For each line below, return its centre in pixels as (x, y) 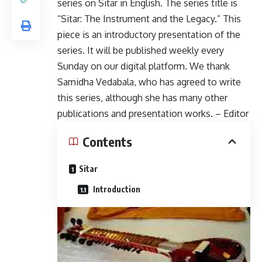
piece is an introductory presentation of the (149, 35)
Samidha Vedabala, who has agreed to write (149, 82)
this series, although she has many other (142, 98)
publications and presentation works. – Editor (153, 113)
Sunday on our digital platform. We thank (144, 66)
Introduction (116, 189)
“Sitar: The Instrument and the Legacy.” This (149, 19)
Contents (107, 142)
